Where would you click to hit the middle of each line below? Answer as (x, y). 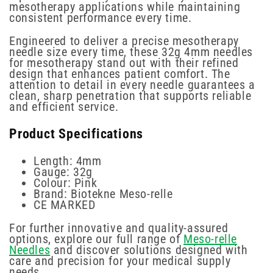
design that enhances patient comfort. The (120, 73)
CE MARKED (65, 204)
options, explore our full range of (97, 239)
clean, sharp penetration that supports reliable (130, 95)
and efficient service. (64, 106)
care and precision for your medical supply (120, 261)
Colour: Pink (66, 183)
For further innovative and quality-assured (119, 228)
